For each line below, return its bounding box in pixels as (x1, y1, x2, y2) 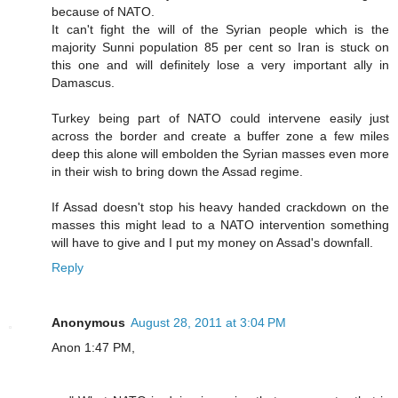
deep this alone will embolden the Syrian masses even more (52, 146, 389, 161)
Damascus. (52, 75, 115, 90)
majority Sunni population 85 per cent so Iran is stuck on (52, 39, 389, 54)
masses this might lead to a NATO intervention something (52, 217, 389, 232)
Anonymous (52, 314, 125, 330)
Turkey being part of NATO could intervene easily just (52, 110, 389, 125)
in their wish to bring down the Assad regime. (52, 163, 303, 179)
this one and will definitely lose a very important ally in (52, 57, 389, 72)
